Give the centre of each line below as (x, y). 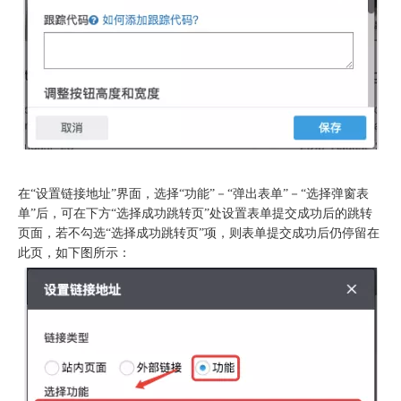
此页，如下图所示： (74, 252)
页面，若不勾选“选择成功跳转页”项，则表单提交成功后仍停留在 (199, 233)
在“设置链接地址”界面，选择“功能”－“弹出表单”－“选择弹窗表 (193, 193)
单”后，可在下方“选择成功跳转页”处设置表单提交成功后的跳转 (195, 213)
